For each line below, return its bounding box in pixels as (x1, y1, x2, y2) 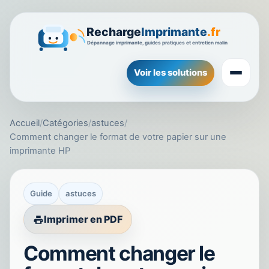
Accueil (10, 118, 40, 129)
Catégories (43, 118, 88, 129)
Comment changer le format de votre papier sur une (10, 131, 226, 143)
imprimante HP (10, 145, 70, 157)
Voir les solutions (134, 67, 207, 78)
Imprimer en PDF (44, 213, 122, 226)
